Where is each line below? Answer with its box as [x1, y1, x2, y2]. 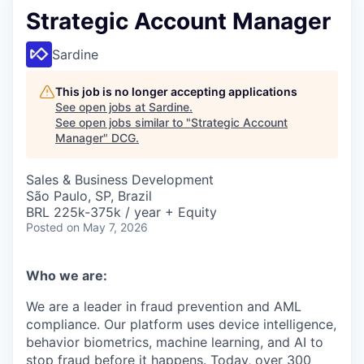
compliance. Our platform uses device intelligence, [26, 316, 336, 332]
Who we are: [26, 267, 107, 284]
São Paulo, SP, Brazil [26, 188, 152, 204]
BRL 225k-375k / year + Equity [26, 204, 217, 220]
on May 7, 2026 [67, 220, 148, 234]
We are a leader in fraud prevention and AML [26, 298, 301, 314]
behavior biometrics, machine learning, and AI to [26, 334, 323, 350]
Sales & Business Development [26, 171, 214, 188]
